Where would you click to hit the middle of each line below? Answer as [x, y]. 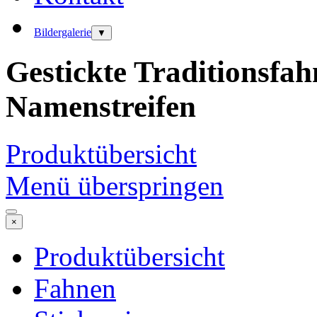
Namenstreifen [101, 106]
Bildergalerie [63, 32]
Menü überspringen [115, 185]
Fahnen [75, 288]
